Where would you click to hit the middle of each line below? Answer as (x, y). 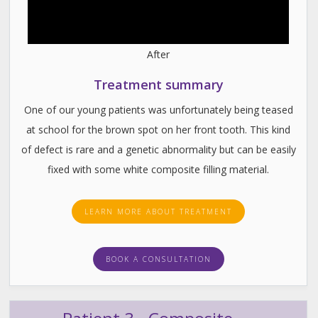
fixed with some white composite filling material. (158, 169)
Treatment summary (158, 84)
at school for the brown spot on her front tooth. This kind (158, 129)
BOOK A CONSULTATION (158, 259)
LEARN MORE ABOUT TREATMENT (158, 211)
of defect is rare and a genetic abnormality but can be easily (158, 149)
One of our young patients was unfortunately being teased (158, 109)
